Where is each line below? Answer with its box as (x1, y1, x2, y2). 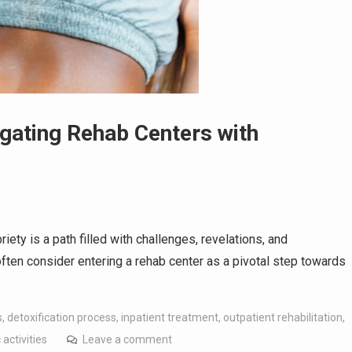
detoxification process (7, 310, 116, 324)
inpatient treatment (121, 310, 218, 324)
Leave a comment (82, 332, 172, 346)
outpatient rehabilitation (223, 310, 343, 324)
